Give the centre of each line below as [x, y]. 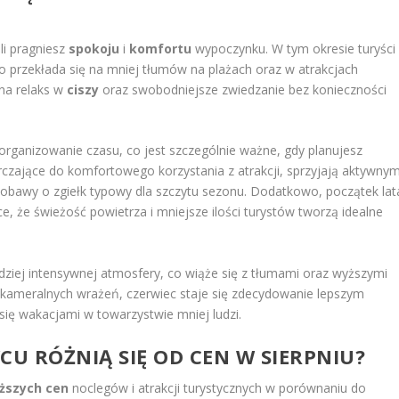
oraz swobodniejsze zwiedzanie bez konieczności [243, 89]
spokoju [94, 48]
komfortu [161, 48]
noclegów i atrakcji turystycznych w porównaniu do [218, 387]
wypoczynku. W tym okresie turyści [294, 48]
